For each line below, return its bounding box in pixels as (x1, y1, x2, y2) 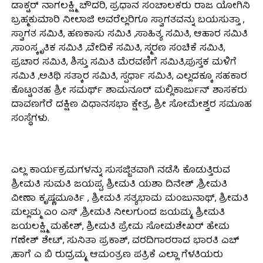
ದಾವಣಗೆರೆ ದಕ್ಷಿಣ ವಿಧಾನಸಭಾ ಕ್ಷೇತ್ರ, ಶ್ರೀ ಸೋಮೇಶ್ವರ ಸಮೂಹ (11, 97, 252, 114)
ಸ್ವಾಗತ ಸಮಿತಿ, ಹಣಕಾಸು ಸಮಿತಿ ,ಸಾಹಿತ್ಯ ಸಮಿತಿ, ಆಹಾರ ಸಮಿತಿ (11, 26, 248, 43)
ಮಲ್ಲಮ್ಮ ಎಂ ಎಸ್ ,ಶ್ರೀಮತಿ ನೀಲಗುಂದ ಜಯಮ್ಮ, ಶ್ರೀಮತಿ (11, 205, 225, 222)
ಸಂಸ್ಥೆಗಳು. (11, 111, 49, 128)
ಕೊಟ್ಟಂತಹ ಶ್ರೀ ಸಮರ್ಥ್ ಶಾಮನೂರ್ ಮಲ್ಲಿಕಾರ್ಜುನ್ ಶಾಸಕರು (11, 83, 247, 100)
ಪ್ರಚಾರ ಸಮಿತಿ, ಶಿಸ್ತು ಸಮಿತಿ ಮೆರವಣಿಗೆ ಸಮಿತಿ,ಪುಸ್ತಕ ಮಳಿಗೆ (11, 55, 237, 72)
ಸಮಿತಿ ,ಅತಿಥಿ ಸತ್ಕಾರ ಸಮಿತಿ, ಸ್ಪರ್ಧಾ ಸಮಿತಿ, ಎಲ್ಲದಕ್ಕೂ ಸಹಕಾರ (11, 69, 247, 86)
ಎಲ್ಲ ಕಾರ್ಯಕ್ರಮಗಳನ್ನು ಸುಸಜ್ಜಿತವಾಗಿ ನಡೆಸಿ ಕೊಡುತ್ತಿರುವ (11, 163, 230, 180)
